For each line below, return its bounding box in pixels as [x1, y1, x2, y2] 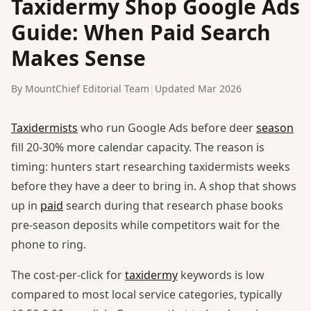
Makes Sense [11, 43, 146, 72]
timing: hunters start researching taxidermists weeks [11, 158, 290, 174]
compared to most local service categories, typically [11, 286, 282, 302]
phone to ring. [11, 236, 86, 252]
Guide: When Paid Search [11, 17, 271, 47]
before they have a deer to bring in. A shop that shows [11, 178, 296, 194]
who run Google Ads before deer [78, 119, 256, 135]
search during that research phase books [63, 197, 283, 213]
